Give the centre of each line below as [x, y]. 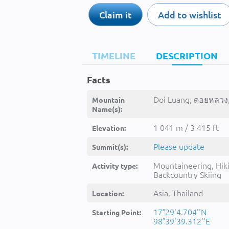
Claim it [115, 15]
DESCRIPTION [187, 55]
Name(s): [107, 109]
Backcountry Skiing [187, 174]
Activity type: [115, 166]
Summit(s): [110, 147]
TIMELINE [114, 55]
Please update [179, 146]
